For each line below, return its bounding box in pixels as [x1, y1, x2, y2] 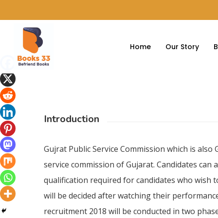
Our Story [165, 41, 199, 52]
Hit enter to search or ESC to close [86, 115, 192, 125]
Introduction [44, 112, 100, 126]
